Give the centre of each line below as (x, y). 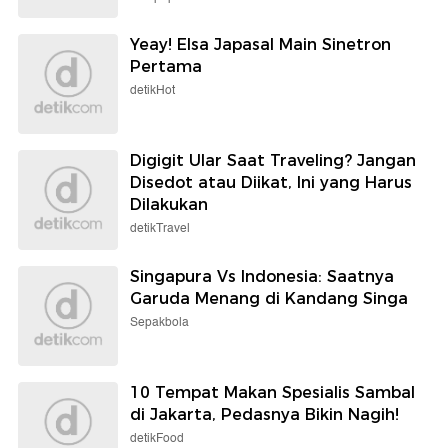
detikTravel (160, 229)
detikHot (152, 91)
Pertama (166, 67)
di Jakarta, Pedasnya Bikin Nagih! (264, 415)
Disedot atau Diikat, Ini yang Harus (271, 183)
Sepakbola (159, 323)
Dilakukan (169, 205)
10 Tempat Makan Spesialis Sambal (272, 393)
